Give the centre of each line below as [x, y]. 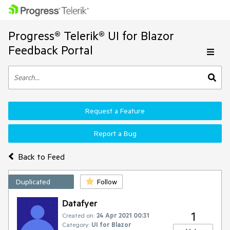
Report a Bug [115, 133]
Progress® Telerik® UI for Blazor [91, 36]
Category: [76, 224]
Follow [107, 182]
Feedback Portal [51, 50]
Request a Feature [115, 111]
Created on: [78, 215]
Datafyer [80, 203]
